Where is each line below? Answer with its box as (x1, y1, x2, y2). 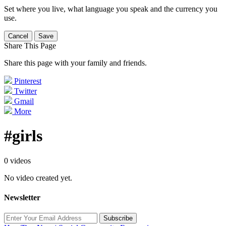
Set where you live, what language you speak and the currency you (4, 5, 217, 13)
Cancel (8, 32, 28, 40)
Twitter (14, 87, 37, 95)
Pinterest (14, 77, 41, 85)
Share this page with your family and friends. (4, 59, 147, 67)
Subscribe (103, 214, 133, 222)
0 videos (4, 156, 31, 165)
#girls (4, 127, 42, 145)
